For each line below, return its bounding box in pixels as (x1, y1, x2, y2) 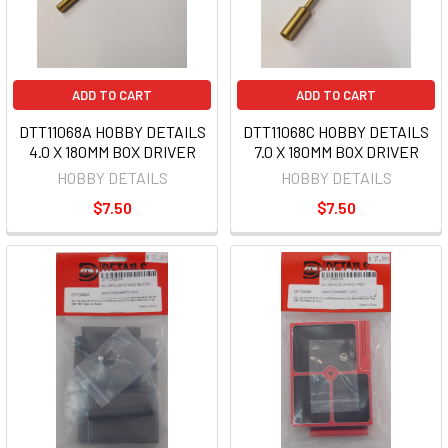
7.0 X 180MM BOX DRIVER (253, 142, 419, 162)
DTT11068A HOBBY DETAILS (18, 122, 206, 142)
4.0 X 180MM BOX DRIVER (28, 142, 196, 162)
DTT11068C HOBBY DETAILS (243, 122, 429, 142)
